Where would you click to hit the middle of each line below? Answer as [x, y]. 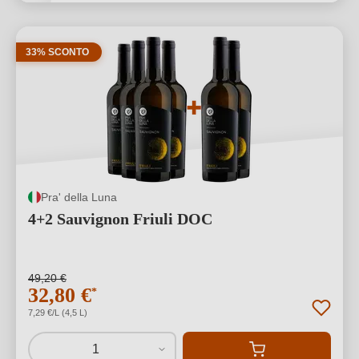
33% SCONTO [57, 52]
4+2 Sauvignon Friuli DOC [120, 219]
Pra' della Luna [79, 197]
